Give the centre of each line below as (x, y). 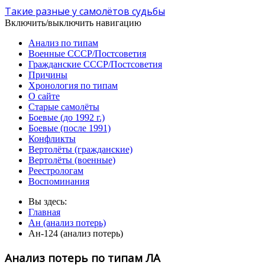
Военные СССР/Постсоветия (87, 54)
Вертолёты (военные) (72, 160)
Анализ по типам (63, 43)
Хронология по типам (73, 85)
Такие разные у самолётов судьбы (85, 11)
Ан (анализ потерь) (67, 223)
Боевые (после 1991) (70, 128)
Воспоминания (59, 181)
